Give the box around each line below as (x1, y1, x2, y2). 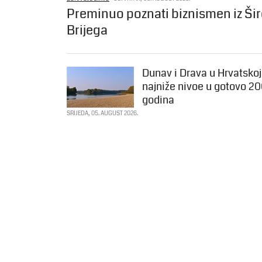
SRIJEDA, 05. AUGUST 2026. (67, 109, 138, 118)
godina (142, 92, 174, 108)
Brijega (67, 21, 108, 40)
